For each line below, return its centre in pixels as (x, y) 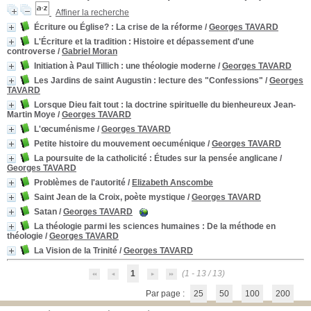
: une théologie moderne (167, 66)
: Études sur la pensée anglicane (212, 158)
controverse (31, 51)
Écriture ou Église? (72, 27)
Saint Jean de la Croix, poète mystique (110, 197)
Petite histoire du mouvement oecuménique (120, 144)
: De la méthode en (238, 226)
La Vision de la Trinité (76, 251)
